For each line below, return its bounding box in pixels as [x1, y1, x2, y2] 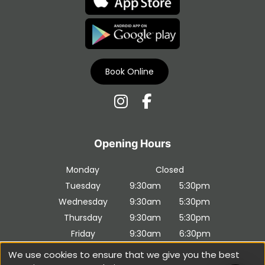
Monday [66, 163, 99, 176]
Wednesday [58, 195, 108, 208]
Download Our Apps [91, 74, 204, 88]
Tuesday [65, 179, 101, 192]
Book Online [105, 65, 154, 77]
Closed [156, 163, 184, 176]
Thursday [63, 211, 102, 224]
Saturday [64, 243, 102, 256]
